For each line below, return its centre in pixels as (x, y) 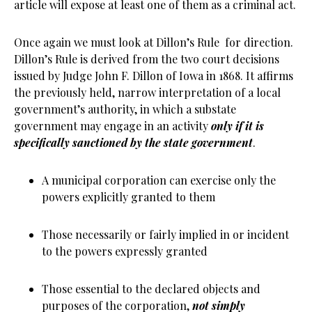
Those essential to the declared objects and (151, 289)
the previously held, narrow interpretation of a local (147, 92)
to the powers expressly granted (125, 251)
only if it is (237, 126)
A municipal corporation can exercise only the (159, 180)
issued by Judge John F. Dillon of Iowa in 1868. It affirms (154, 76)
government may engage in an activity (112, 126)
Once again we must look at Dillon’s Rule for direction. (154, 42)
